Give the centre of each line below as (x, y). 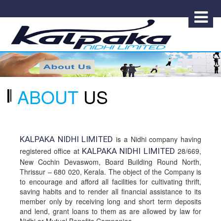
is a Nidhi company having (157, 139)
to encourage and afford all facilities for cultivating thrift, (110, 181)
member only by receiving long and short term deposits (110, 201)
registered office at (51, 151)
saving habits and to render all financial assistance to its (110, 191)
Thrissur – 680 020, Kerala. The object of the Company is (110, 171)
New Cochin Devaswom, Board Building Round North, (110, 162)
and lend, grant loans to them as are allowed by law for (110, 211)
